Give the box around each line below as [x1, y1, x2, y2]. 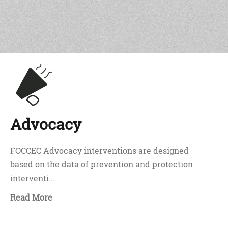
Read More [10, 192, 52, 203]
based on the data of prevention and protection [10, 159, 193, 169]
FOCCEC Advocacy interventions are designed [10, 145, 189, 156]
